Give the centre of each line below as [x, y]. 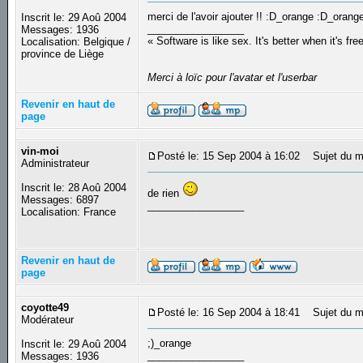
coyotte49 [45, 308]
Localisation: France [69, 212]
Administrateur [56, 164]
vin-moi [41, 152]
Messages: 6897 [60, 200]
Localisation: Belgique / [76, 42]
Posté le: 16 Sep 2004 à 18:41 [229, 313]
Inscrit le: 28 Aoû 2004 [74, 188]
